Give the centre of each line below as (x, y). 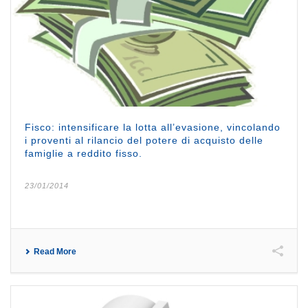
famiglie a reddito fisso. (84, 153)
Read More (55, 251)
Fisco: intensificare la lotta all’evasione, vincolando (153, 127)
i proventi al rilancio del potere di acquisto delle (144, 140)
